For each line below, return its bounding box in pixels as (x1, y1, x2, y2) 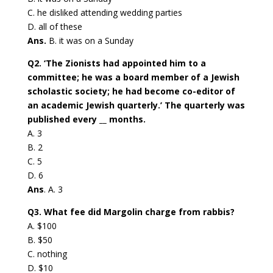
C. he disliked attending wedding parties (27, 7, 182, 19)
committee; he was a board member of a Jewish (27, 71, 239, 83)
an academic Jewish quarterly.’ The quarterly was (27, 99, 245, 112)
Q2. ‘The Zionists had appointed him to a (27, 57, 206, 69)
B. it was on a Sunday (46, 35, 133, 47)
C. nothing (27, 248, 67, 260)
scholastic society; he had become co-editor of (27, 85, 235, 97)
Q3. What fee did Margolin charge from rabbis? (27, 206, 235, 218)
